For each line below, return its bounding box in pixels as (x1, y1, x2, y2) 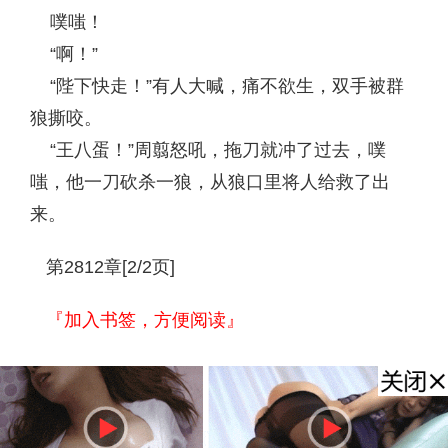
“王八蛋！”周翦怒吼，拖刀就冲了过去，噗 (30, 140, 386, 160)
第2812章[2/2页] (46, 257, 175, 277)
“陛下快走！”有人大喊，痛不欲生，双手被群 (30, 76, 404, 96)
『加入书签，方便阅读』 (46, 310, 244, 330)
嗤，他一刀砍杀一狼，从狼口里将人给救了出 (30, 172, 390, 192)
